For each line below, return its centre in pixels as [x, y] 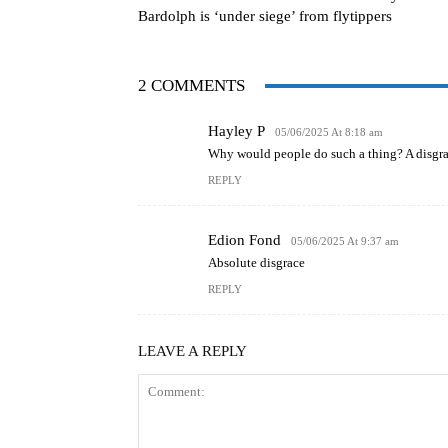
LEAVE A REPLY [192, 351]
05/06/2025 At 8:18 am [329, 132]
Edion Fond [244, 240]
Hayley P [236, 131]
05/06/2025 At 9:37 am [345, 241]
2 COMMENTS [191, 86]
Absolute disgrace [256, 263]
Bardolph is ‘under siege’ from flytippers [265, 16]
